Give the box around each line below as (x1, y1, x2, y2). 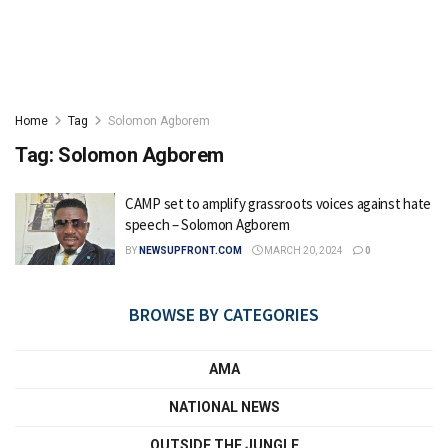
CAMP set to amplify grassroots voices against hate (125, 194, 431, 213)
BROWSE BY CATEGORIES (129, 302, 319, 326)
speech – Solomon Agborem (125, 215, 290, 234)
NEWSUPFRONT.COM (139, 245, 242, 256)
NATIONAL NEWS (168, 398, 280, 415)
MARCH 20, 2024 (262, 245, 343, 256)
